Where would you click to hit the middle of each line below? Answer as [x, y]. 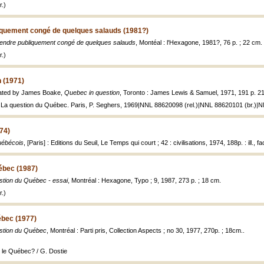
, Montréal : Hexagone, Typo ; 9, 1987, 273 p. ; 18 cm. [144, 180]
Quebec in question [92, 93]
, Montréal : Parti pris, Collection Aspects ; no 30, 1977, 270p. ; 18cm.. [146, 230]
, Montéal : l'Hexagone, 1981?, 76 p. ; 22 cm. [199, 42]
